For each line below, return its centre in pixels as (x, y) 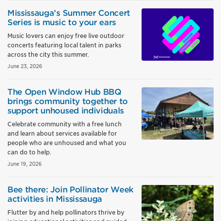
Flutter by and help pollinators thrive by (66, 212)
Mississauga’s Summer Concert (69, 13)
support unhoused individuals (66, 111)
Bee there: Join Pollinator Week (71, 190)
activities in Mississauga (55, 199)
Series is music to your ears (62, 22)
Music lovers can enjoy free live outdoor (66, 36)
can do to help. (29, 152)
